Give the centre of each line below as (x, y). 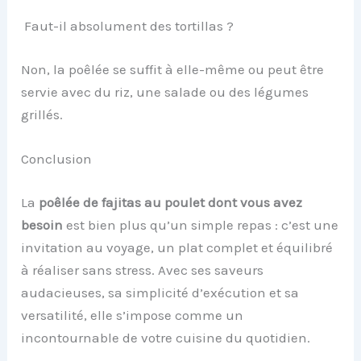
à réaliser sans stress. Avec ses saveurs (143, 270)
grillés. (42, 114)
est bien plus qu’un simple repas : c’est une (201, 224)
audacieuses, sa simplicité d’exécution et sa (160, 292)
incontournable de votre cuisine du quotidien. (166, 337)
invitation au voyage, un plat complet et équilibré (177, 247)
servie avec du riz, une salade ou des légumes (165, 91)
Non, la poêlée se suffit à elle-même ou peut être (173, 69)
